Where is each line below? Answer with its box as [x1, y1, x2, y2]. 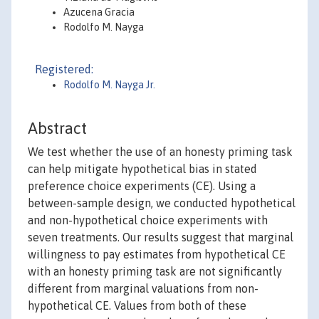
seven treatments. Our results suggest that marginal [28, 231, 293, 244]
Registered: [35, 63, 93, 75]
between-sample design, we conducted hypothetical [28, 197, 296, 210]
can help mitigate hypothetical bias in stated [28, 162, 257, 176]
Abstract [28, 119, 87, 138]
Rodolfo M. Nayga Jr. [63, 79, 155, 90]
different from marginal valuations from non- [28, 282, 258, 296]
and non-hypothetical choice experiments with [28, 214, 268, 227]
